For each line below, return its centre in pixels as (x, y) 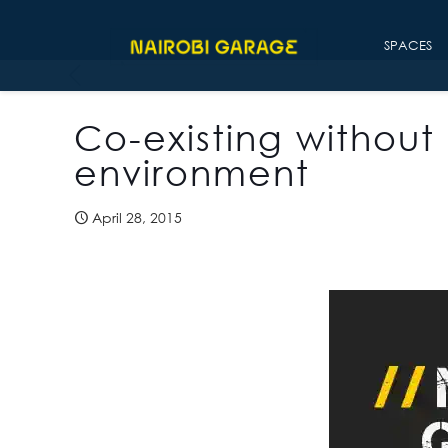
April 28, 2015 (137, 217)
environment (192, 172)
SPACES (408, 45)
